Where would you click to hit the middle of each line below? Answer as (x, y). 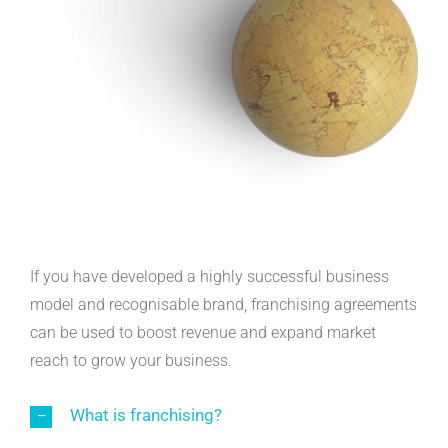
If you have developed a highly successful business (209, 277)
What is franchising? (146, 415)
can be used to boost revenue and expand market (203, 333)
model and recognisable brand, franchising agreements (223, 305)
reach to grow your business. (131, 361)
